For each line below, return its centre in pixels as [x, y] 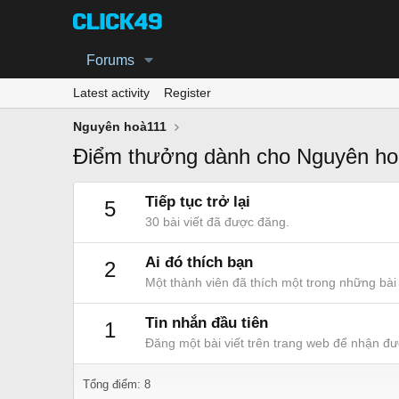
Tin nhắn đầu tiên [207, 323]
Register [187, 93]
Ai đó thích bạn [199, 263]
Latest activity [111, 93]
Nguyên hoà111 [120, 126]
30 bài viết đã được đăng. [217, 222]
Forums [110, 60]
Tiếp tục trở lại [198, 202]
